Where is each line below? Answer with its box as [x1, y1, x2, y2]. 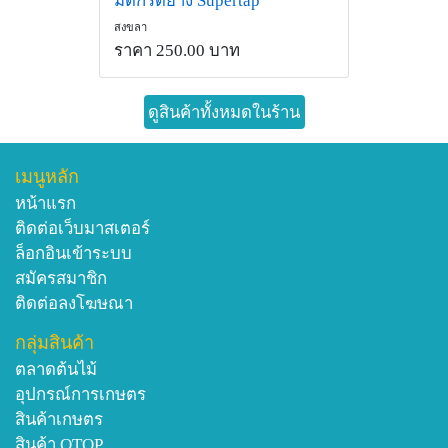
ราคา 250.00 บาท [114, 40, 240, 60]
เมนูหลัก [15, 167, 79, 188]
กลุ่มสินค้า [15, 333, 94, 354]
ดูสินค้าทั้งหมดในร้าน [148, 102, 300, 122]
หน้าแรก [15, 194, 76, 214]
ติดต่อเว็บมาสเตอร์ [15, 219, 150, 239]
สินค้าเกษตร [15, 410, 103, 430]
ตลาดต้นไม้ [15, 360, 97, 380]
